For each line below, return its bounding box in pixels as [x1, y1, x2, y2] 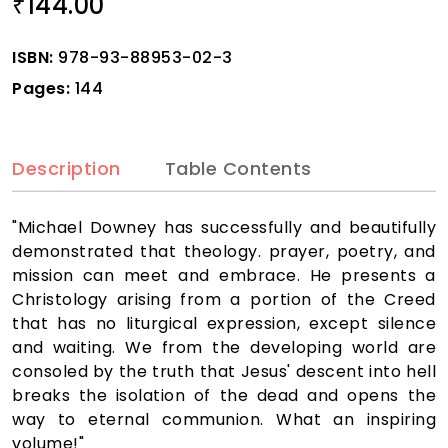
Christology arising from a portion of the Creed [12, 288, 436, 312]
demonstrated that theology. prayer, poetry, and [12, 240, 436, 264]
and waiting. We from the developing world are [12, 336, 436, 360]
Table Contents [164, 155, 312, 181]
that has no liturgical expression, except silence [12, 312, 436, 336]
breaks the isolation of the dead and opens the [12, 384, 436, 408]
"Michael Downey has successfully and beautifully [12, 216, 436, 240]
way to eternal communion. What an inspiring [12, 408, 436, 432]
